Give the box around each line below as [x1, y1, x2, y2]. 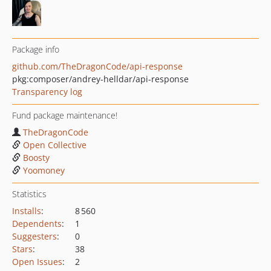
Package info [12, 44, 59, 55]
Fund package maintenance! [12, 109, 117, 121]
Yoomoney [23, 165, 65, 176]
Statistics [12, 188, 47, 200]
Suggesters [12, 230, 57, 242]
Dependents [12, 218, 62, 229]
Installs [12, 205, 41, 217]
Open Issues [12, 256, 62, 267]
